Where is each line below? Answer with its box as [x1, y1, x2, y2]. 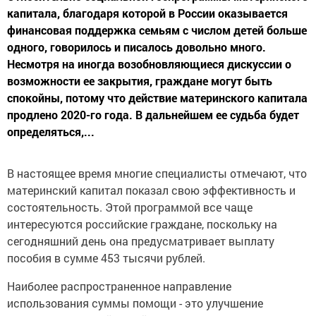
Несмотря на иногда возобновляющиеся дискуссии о [7, 56, 291, 71]
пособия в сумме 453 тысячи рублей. [7, 250, 205, 265]
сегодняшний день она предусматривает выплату [7, 233, 274, 248]
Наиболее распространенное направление [7, 279, 231, 293]
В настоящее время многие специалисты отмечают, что [7, 166, 307, 181]
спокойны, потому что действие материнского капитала [7, 90, 308, 105]
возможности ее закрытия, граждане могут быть [7, 73, 272, 88]
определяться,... [7, 124, 95, 139]
